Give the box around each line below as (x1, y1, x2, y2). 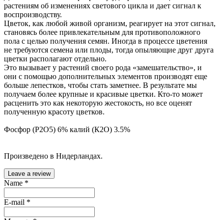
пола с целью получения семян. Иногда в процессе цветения (4, 36, 207, 45)
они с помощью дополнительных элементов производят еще (4, 72, 207, 81)
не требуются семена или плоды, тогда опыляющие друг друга (4, 45, 214, 54)
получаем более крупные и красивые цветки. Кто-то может (4, 89, 203, 98)
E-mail (4, 197, 27, 206)
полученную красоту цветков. (4, 107, 105, 116)
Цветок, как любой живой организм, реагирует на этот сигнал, (4, 19, 216, 27)
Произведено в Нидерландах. (4, 151, 103, 160)
